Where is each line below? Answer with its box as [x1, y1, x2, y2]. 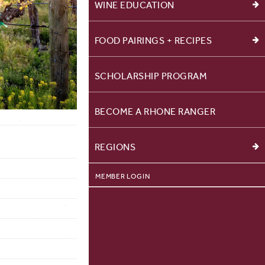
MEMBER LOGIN [95, 172, 150, 180]
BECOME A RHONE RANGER [94, 105, 216, 117]
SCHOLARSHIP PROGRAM [94, 70, 208, 82]
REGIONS [94, 141, 136, 153]
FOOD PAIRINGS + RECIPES [94, 34, 212, 46]
